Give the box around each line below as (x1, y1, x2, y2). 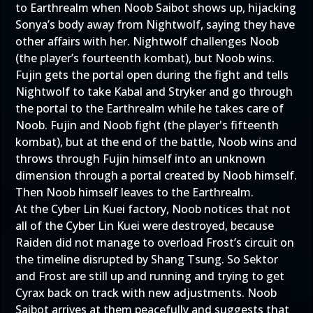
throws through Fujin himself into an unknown (15, 151, 265, 166)
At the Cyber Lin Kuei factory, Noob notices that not (15, 201, 291, 217)
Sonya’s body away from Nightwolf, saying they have (15, 17, 295, 32)
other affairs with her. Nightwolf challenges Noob (15, 34, 279, 49)
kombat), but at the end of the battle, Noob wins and (15, 134, 297, 150)
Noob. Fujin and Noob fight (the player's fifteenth (15, 117, 279, 133)
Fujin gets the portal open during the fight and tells (15, 67, 289, 82)
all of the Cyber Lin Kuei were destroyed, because (15, 218, 274, 233)
